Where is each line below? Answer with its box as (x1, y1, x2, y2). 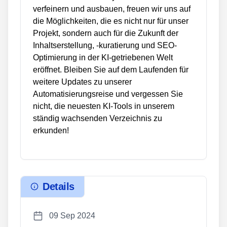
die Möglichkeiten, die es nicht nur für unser (33, 17, 188, 25)
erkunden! (33, 126, 69, 135)
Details (43, 181, 74, 193)
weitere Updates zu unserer (33, 78, 132, 86)
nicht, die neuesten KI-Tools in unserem (33, 102, 174, 110)
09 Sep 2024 (49, 211, 95, 220)
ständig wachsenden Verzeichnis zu (33, 114, 162, 123)
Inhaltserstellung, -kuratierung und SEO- (33, 41, 177, 50)
